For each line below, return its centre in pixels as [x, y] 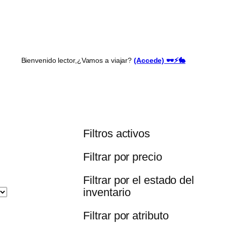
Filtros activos [117, 134]
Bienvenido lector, [49, 61]
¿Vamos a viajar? [105, 61]
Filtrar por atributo [126, 216]
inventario [107, 193]
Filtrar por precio [123, 157]
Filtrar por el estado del [139, 180]
